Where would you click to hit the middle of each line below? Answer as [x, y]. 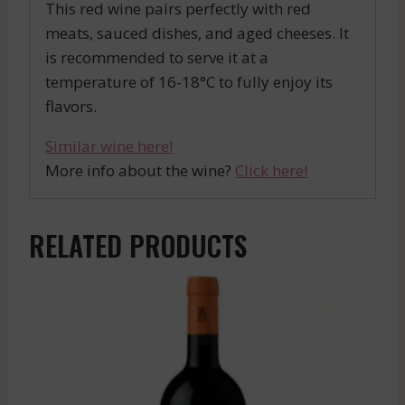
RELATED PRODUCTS [138, 245]
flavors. [71, 106]
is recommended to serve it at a [157, 57]
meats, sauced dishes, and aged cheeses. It [197, 33]
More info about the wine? [140, 170]
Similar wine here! [109, 146]
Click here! [271, 170]
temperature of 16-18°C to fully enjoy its [189, 81]
